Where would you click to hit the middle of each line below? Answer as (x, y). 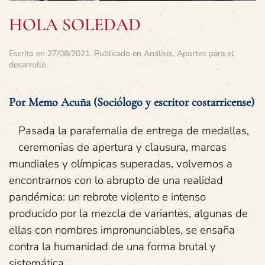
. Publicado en (117, 54)
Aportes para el (205, 54)
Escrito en (28, 54)
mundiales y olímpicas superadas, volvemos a (121, 164)
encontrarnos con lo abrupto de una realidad (116, 181)
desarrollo (28, 65)
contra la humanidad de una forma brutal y (112, 247)
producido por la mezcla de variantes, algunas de (128, 214)
